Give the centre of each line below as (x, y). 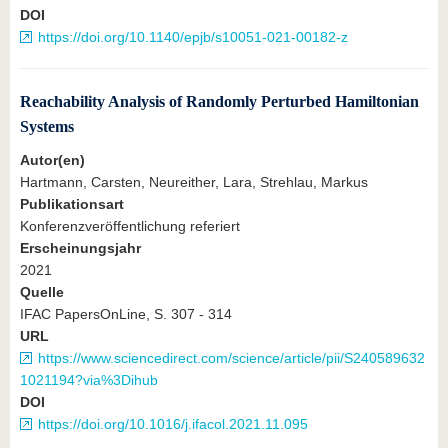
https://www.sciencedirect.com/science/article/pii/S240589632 (231, 358)
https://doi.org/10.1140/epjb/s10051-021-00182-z (193, 37)
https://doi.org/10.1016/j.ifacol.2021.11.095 (173, 424)
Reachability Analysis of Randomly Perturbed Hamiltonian (219, 102)
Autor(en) (52, 160)
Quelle (42, 292)
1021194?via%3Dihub (89, 380)
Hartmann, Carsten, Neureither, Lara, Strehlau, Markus (194, 182)
